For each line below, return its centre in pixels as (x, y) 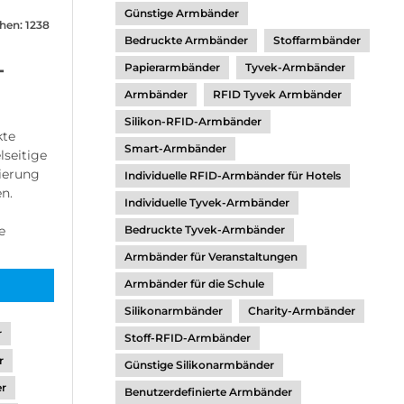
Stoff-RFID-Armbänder (188, 338)
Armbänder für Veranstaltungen (211, 257)
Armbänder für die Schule (194, 284)
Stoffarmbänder (317, 40)
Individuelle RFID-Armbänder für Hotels (233, 175)
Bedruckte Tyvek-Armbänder (205, 230)
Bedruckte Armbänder (186, 40)
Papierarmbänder (172, 67)
